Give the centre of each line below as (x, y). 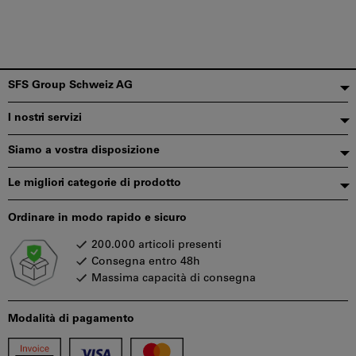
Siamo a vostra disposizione (84, 151)
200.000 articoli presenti (157, 245)
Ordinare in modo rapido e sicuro (97, 218)
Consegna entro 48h (146, 262)
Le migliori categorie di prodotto (95, 183)
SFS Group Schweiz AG (70, 85)
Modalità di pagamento (71, 319)
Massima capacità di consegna (174, 279)
